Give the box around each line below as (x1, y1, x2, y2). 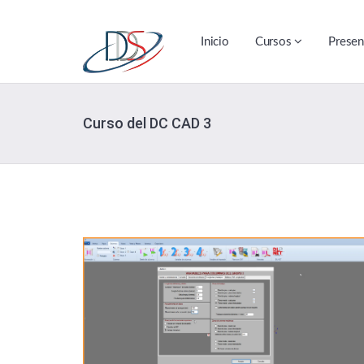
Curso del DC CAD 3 (83, 115, 211, 132)
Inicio (201, 36, 229, 48)
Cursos (254, 36, 295, 48)
